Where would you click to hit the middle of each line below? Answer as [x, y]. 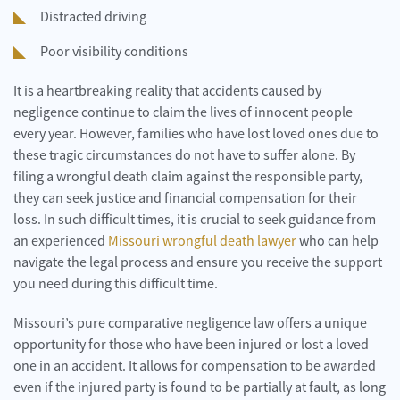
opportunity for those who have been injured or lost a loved [191, 344]
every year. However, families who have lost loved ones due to [196, 133]
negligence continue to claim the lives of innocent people [183, 112]
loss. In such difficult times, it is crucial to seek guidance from [195, 219]
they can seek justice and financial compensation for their [185, 198]
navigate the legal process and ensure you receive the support [198, 262]
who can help [337, 241]
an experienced [61, 241]
